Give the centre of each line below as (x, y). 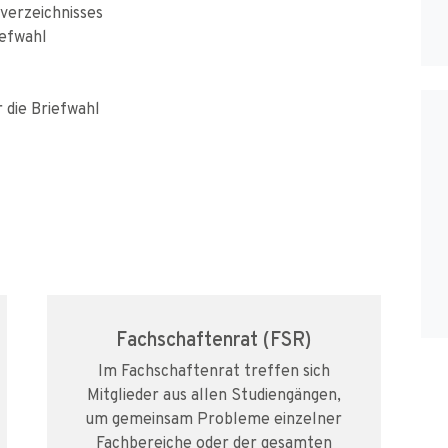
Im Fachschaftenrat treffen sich (213, 370)
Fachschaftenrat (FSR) (214, 338)
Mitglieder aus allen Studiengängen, (213, 394)
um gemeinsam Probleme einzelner (214, 418)
